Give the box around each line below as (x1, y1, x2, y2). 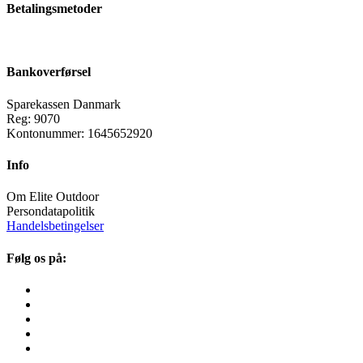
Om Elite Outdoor (6, 190, 99, 204)
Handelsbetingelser (6, 219, 104, 233)
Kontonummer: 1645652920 (6, 126, 152, 140)
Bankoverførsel (6, 65, 91, 79)
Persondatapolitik (6, 204, 95, 219)
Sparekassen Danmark (6, 96, 121, 111)
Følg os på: (6, 250, 66, 265)
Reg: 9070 (6, 111, 60, 126)
